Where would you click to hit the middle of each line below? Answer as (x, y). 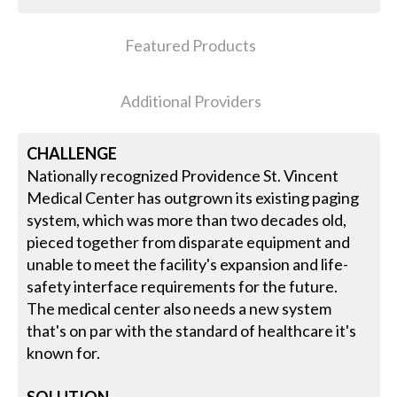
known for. (64, 353)
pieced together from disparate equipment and (189, 242)
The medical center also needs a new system (179, 309)
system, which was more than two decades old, (187, 220)
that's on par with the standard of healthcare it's (192, 331)
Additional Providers (191, 101)
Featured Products (191, 46)
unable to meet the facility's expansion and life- (188, 265)
